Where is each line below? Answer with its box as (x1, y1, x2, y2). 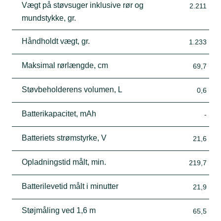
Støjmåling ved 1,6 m (22, 206, 96, 215)
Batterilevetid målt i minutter (22, 182, 118, 190)
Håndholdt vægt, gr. (22, 37, 90, 45)
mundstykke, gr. (22, 13, 76, 22)
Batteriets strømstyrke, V (22, 133, 107, 142)
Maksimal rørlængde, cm (22, 61, 108, 70)
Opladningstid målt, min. (22, 157, 106, 166)
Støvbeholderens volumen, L (22, 85, 122, 94)
